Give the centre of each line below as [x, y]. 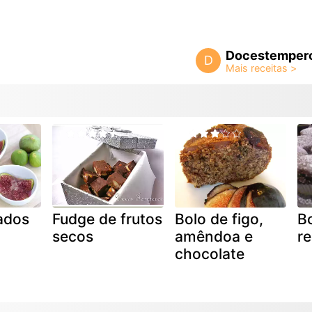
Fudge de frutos [107, 219]
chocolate [209, 253]
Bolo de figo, [219, 219]
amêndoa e [213, 236]
